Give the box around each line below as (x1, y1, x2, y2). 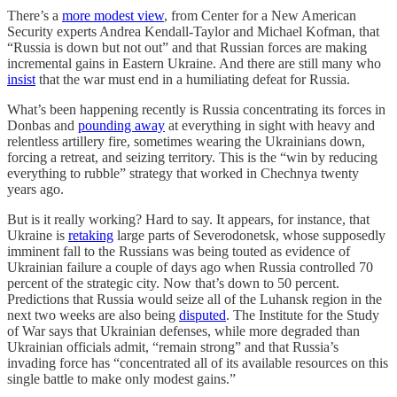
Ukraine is (7, 227, 68, 243)
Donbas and (7, 117, 78, 133)
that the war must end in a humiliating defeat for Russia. (35, 71, 350, 87)
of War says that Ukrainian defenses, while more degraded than (7, 323, 360, 339)
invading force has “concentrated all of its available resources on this (7, 354, 388, 370)
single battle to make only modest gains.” (7, 370, 236, 386)
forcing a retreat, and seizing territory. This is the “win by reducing (7, 149, 378, 165)
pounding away (78, 117, 165, 133)
